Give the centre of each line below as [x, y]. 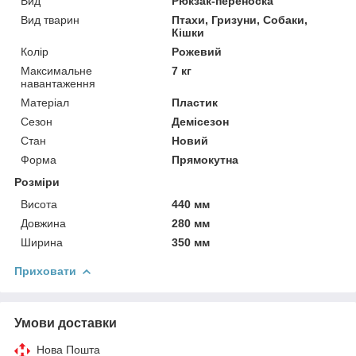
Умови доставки [66, 323]
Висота [39, 204]
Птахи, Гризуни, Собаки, [240, 19]
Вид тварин [50, 19]
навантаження [58, 83]
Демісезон [201, 121]
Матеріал [45, 102]
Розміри [37, 182]
